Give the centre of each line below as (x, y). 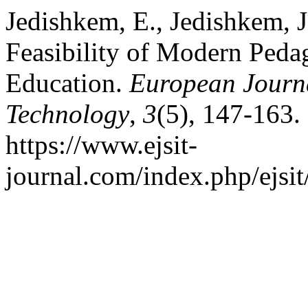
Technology (67, 114)
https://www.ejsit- (101, 145)
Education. (67, 83)
